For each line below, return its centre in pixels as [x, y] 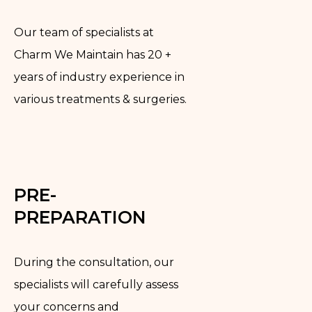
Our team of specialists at [84, 32]
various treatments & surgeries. [100, 99]
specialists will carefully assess [96, 285]
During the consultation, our [94, 263]
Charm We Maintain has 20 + [93, 54]
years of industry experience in [99, 77]
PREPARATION [80, 217]
